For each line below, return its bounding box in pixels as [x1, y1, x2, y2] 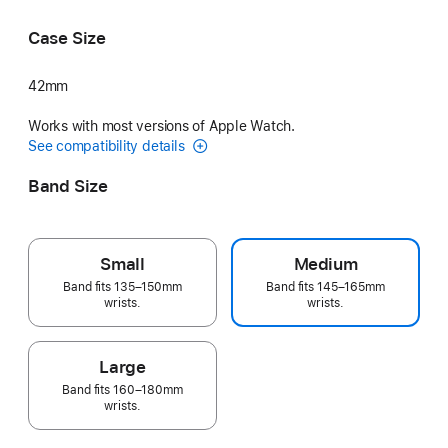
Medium [293, 253, 358, 274]
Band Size [28, 175, 108, 196]
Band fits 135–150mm [63, 279, 182, 294]
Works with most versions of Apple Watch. [28, 117, 296, 134]
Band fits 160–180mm [62, 382, 183, 397]
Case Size [28, 28, 106, 48]
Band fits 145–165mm [266, 279, 385, 294]
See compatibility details [28, 137, 189, 154]
